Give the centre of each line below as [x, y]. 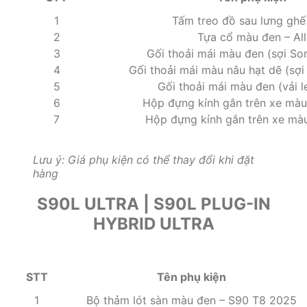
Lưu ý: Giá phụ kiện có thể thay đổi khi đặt [144, 160]
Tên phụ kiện [191, 277]
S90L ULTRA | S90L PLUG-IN [153, 204]
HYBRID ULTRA [153, 224]
